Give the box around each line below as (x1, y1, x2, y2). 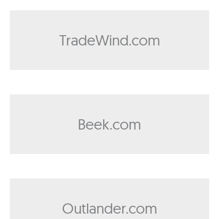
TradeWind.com (59, 31, 160, 50)
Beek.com (78, 115, 141, 134)
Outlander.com (62, 199, 157, 218)
